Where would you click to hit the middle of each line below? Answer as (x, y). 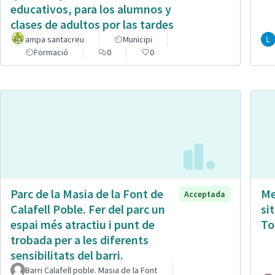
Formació (51, 52)
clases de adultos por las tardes (92, 24)
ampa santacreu (55, 39)
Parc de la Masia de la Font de (87, 194)
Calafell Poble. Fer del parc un (88, 209)
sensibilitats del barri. (67, 255)
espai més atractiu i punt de (83, 225)
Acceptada (205, 194)
